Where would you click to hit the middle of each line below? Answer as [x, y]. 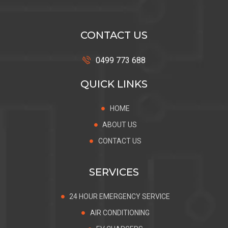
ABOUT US [120, 124]
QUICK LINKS [114, 84]
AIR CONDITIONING [120, 212]
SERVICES [114, 172]
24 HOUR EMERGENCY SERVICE [120, 196]
